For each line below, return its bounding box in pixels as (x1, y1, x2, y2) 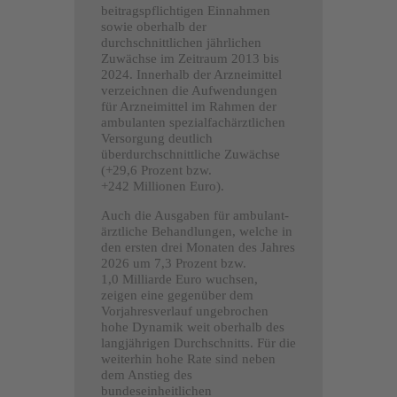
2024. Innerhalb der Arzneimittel (101, 66, 282, 82)
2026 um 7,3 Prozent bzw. (101, 255, 246, 270)
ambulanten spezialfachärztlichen (101, 114, 285, 129)
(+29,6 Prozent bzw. (101, 162, 212, 177)
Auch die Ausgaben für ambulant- (101, 207, 289, 222)
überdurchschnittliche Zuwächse (101, 146, 280, 161)
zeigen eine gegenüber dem (101, 287, 253, 302)
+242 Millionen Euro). (101, 178, 224, 193)
